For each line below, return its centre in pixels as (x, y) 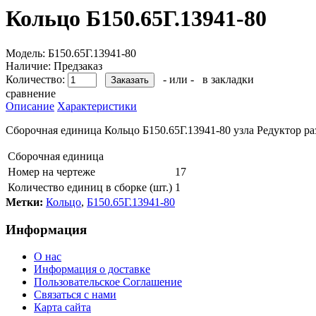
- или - (178, 79)
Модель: (25, 53)
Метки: (24, 202)
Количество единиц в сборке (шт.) (90, 187)
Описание (30, 106)
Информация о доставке (92, 269)
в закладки (228, 79)
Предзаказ (77, 66)
